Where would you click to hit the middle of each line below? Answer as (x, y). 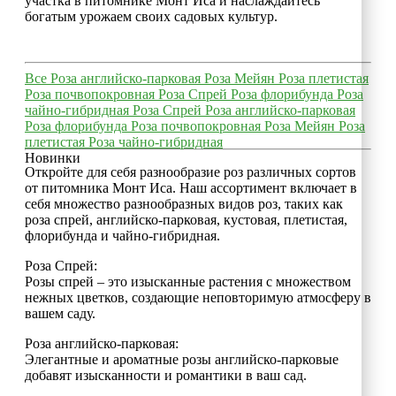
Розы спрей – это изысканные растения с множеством (188, 281)
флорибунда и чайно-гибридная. (122, 235)
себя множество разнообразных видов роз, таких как (184, 203)
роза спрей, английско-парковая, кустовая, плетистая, (186, 219)
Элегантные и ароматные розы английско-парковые (182, 359)
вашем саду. (60, 313)
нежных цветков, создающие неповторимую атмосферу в (198, 297)
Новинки (53, 157)
